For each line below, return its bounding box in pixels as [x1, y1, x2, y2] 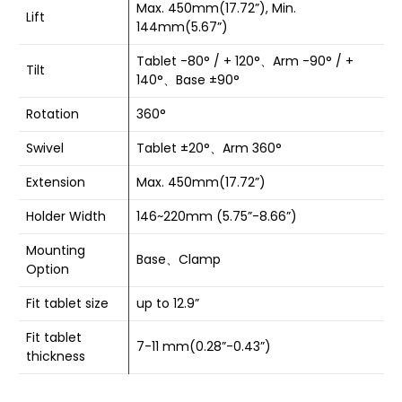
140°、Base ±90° [136, 71, 240, 89]
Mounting [26, 241, 85, 259]
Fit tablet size [26, 294, 109, 312]
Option [26, 260, 69, 278]
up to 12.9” [136, 294, 199, 312]
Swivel [26, 139, 64, 157]
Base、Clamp [136, 250, 221, 268]
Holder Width [26, 207, 106, 225]
